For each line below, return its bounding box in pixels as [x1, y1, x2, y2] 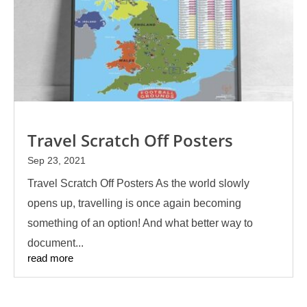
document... [27, 237, 84, 249]
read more [27, 253, 73, 265]
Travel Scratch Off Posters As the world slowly [27, 177, 249, 190]
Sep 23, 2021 [27, 155, 86, 167]
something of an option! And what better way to [27, 217, 253, 230]
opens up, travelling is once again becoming [27, 197, 241, 210]
